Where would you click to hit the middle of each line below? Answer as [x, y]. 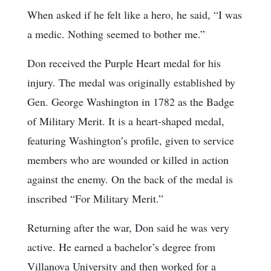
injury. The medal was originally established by [131, 82]
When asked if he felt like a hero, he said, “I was [135, 14]
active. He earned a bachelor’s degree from [121, 247]
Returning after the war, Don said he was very [128, 227]
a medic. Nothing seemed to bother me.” [116, 34]
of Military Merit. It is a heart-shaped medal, [126, 121]
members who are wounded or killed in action [128, 159]
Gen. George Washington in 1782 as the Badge [131, 101]
